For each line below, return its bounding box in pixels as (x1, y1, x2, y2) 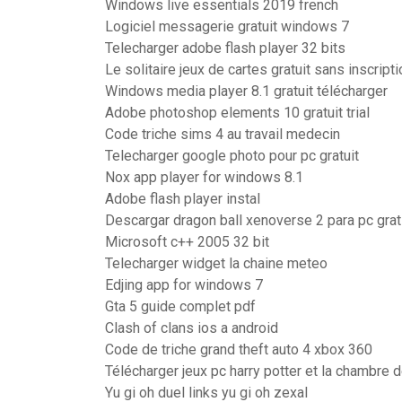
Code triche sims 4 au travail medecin (105, 126, 340, 143)
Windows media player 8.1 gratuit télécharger (105, 83, 388, 100)
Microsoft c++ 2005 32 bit (105, 233, 269, 250)
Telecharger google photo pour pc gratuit (105, 147, 359, 164)
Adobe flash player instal (105, 190, 260, 207)
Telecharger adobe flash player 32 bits (105, 39, 345, 57)
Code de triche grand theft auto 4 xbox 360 (105, 341, 372, 358)
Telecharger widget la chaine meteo (105, 255, 328, 272)
